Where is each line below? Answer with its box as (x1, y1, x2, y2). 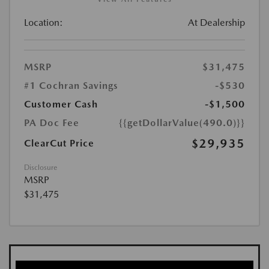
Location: (24, 17, 63, 29)
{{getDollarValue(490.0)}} (119, 117, 245, 129)
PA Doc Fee (24, 117, 79, 129)
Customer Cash (24, 98, 98, 110)
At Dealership (188, 17, 245, 29)
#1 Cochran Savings (24, 80, 118, 92)
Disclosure (24, 163, 57, 172)
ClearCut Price (24, 138, 94, 150)
